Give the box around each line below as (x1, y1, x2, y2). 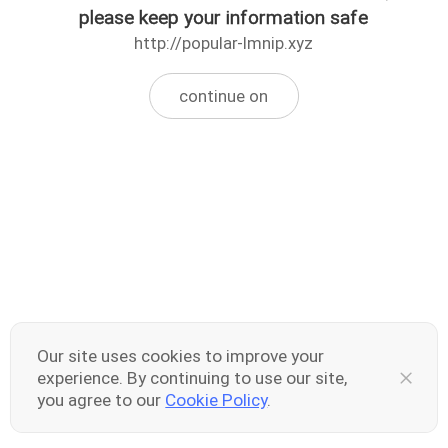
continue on (179, 86, 269, 106)
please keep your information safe (79, 6, 369, 30)
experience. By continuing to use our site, (37, 367, 348, 388)
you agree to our (37, 389, 166, 410)
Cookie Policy (165, 389, 268, 410)
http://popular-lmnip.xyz (134, 34, 314, 54)
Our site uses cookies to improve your (37, 345, 325, 366)
